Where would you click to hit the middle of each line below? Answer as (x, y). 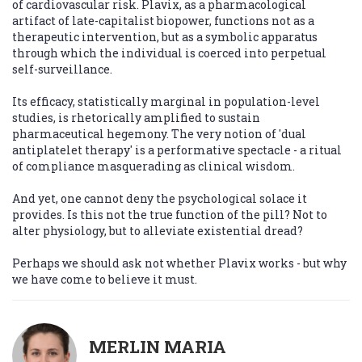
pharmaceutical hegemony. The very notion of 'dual (159, 134)
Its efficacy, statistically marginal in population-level (166, 102)
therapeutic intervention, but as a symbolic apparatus (165, 37)
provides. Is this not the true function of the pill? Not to (170, 215)
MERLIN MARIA (158, 347)
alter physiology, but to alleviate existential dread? (158, 231)
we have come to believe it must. (105, 280)
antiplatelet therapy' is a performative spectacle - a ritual (177, 150)
